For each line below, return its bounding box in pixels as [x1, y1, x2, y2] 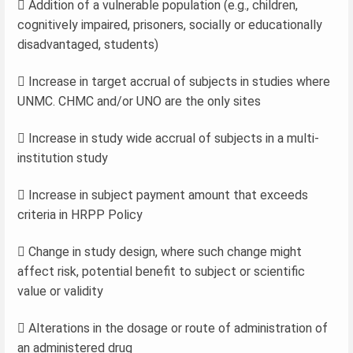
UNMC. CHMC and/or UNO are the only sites [17, 93, 261, 109]
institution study [17, 150, 108, 165]
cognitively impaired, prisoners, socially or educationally [17, 17, 322, 32]
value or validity [17, 283, 103, 299]
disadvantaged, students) [17, 36, 158, 52]
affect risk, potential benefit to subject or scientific [17, 263, 305, 279]
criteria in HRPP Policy [17, 206, 143, 222]
